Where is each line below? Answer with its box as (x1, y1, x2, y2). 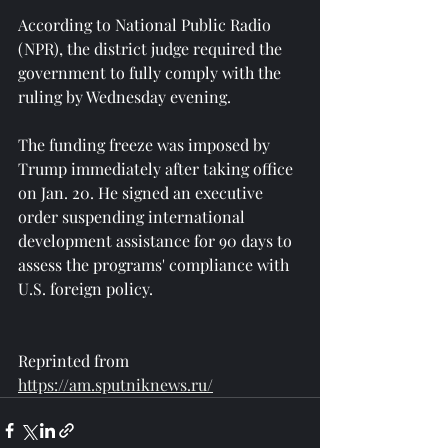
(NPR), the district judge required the (18, 37, 286, 59)
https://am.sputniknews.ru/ (18, 373, 213, 395)
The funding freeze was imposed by (18, 133, 274, 155)
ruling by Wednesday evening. (18, 85, 231, 107)
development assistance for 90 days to (18, 229, 296, 251)
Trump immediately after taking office (18, 157, 297, 179)
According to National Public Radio (18, 13, 275, 35)
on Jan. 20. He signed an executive (18, 181, 267, 203)
